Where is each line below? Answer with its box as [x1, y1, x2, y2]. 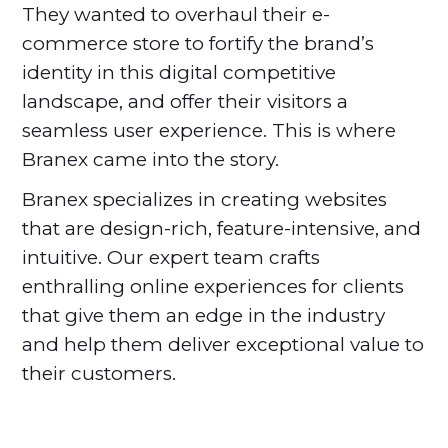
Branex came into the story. [22, 147, 280, 171]
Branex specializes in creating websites [22, 187, 388, 211]
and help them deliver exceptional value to [22, 332, 425, 356]
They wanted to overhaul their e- [22, 2, 331, 26]
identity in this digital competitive [22, 60, 337, 84]
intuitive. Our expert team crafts [22, 245, 321, 269]
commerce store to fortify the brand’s [22, 31, 375, 55]
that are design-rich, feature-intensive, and [22, 216, 422, 240]
